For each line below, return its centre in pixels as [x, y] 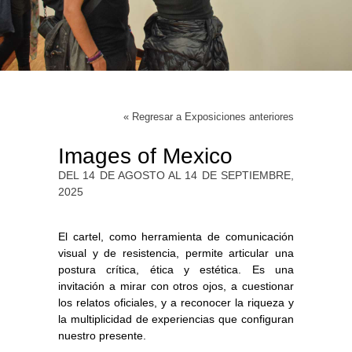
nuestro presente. [102, 335]
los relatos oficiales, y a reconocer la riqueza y [176, 302]
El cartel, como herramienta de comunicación [176, 236]
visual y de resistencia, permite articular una [176, 253]
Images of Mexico [145, 156]
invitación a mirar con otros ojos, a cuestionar [176, 286]
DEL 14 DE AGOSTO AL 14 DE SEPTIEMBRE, [176, 175]
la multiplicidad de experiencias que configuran [176, 319]
